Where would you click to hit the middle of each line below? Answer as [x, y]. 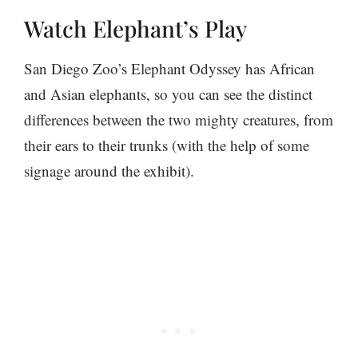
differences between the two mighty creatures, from [179, 119]
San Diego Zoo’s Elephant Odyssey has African [169, 68]
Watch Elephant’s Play [135, 28]
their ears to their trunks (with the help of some [167, 145]
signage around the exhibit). [109, 170]
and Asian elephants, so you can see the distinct [168, 93]
